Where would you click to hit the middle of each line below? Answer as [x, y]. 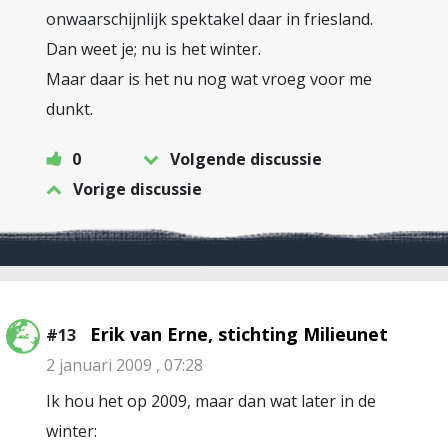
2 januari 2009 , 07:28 [124, 365]
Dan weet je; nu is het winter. [153, 49]
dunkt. [69, 109]
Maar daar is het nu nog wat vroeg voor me [209, 79]
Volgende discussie [246, 159]
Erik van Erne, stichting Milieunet [239, 334]
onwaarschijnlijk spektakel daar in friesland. [209, 19]
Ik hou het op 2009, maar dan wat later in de [211, 401]
